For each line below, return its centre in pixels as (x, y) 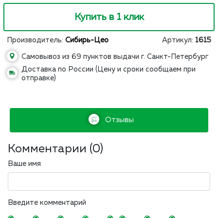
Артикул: (179, 40)
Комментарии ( (50, 149)
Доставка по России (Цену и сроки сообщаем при (109, 69)
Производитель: (36, 40)
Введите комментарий (47, 203)
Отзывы (118, 120)
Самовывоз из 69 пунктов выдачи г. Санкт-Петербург (115, 57)
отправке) (39, 78)
